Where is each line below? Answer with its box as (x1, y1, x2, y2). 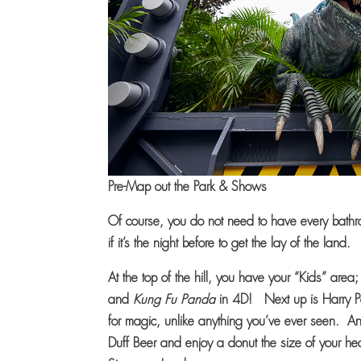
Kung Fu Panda (133, 290, 216, 308)
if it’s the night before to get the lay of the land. (108, 234, 351, 251)
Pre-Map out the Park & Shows (108, 177, 268, 195)
